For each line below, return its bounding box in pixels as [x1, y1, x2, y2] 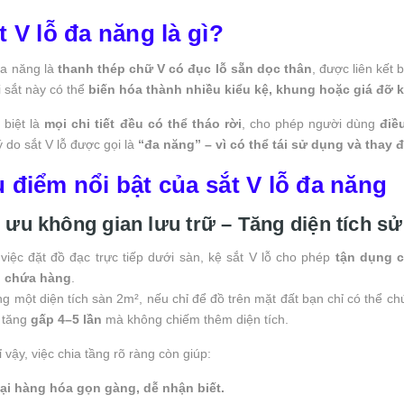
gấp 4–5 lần [31, 311, 102, 326]
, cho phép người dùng [241, 115, 381, 131]
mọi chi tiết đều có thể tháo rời [44, 115, 242, 131]
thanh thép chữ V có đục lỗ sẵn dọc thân [57, 60, 312, 76]
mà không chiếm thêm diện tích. [102, 311, 289, 326]
